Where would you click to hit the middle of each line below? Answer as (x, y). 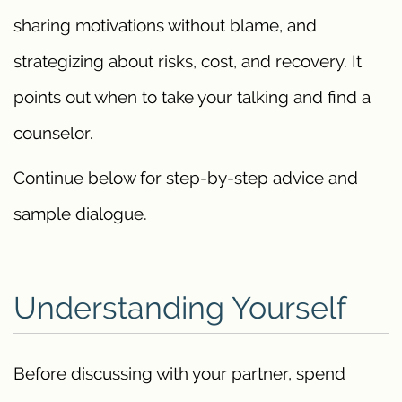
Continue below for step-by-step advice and (186, 177)
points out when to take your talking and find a (192, 96)
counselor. (53, 132)
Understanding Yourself (180, 307)
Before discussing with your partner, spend (179, 373)
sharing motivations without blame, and (165, 25)
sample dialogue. (80, 213)
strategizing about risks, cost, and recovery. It (188, 61)
